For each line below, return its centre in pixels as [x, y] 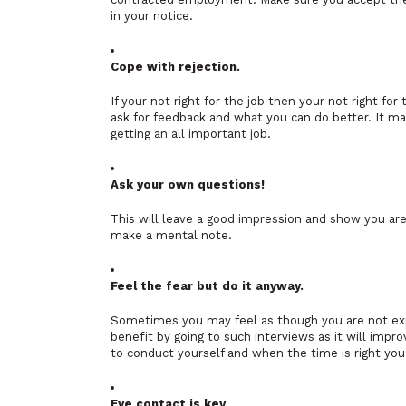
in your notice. [152, 16]
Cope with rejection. [175, 67]
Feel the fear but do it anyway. [207, 286]
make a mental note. [171, 235]
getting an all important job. [191, 134]
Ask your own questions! [188, 184]
